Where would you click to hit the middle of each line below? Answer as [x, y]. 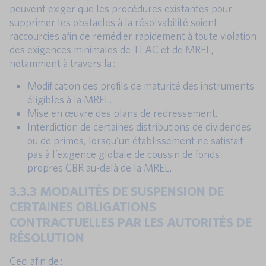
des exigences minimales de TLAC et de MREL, [112, 50]
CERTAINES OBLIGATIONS [83, 207]
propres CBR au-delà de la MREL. [99, 168]
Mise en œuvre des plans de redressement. [122, 113]
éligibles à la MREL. [69, 100]
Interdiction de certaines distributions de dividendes [139, 127]
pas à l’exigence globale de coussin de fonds [123, 154]
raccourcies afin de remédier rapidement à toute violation [133, 36]
